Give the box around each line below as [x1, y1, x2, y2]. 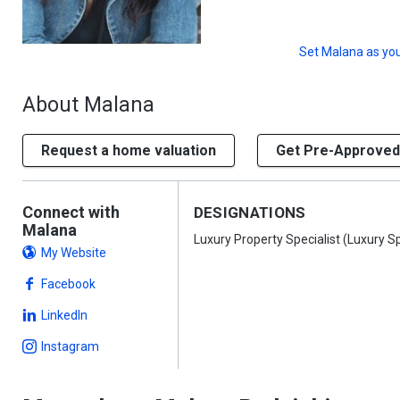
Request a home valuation [41, 142, 216, 159]
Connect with [22, 203, 120, 221]
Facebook [41, 277, 96, 291]
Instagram [41, 339, 99, 354]
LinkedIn [41, 308, 87, 322]
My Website [41, 246, 106, 260]
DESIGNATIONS [193, 204, 306, 221]
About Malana [22, 93, 154, 117]
